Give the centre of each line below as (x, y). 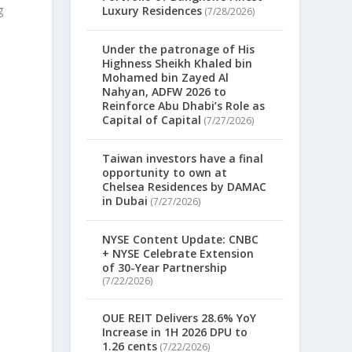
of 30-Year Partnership (165, 268)
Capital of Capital (152, 120)
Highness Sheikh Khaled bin (178, 64)
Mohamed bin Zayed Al (166, 78)
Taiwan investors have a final (183, 159)
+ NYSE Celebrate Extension (178, 254)
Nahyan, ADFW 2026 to (165, 92)
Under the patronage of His (179, 49)
